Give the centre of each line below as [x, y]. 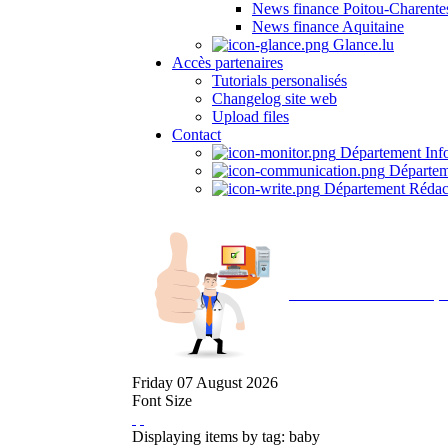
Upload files [250, 116]
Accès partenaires [227, 62]
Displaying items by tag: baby [226, 436]
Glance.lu [361, 44]
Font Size [162, 400]
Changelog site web [274, 98]
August [219, 382]
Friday [152, 382]
